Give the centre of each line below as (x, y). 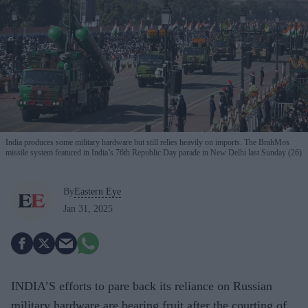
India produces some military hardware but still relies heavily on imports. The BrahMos (147, 142)
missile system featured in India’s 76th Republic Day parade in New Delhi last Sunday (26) (154, 152)
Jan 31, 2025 (88, 209)
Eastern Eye (98, 192)
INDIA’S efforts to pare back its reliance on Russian (142, 286)
